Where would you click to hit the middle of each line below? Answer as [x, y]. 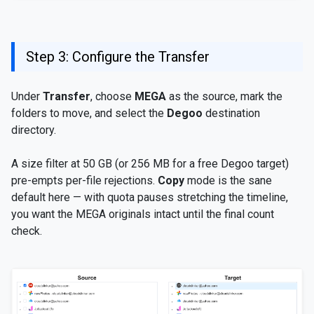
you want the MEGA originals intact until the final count [143, 214]
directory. [34, 130]
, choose [112, 97]
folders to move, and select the [89, 114]
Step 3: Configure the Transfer [118, 57]
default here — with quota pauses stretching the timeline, [150, 198]
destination [231, 114]
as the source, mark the [224, 97]
